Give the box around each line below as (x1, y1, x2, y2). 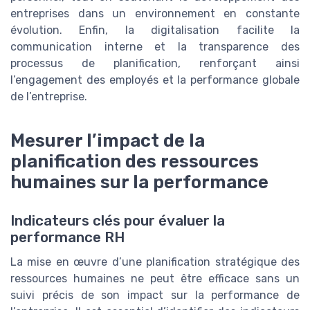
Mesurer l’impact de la (10, 130, 205, 152)
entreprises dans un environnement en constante (10, 7, 300, 21)
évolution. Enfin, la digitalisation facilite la (10, 24, 300, 37)
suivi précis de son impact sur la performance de (10, 289, 300, 302)
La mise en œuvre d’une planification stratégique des (10, 255, 300, 269)
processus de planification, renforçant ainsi (10, 57, 300, 71)
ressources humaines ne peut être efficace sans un (10, 272, 300, 286)
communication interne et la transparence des (10, 40, 300, 54)
